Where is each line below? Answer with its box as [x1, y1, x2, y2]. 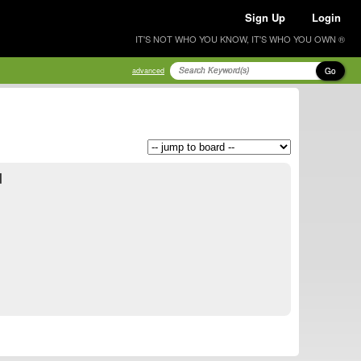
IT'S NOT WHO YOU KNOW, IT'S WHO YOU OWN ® [135, 32, 345, 45]
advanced [132, 65, 164, 76]
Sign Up [245, 10, 285, 25]
